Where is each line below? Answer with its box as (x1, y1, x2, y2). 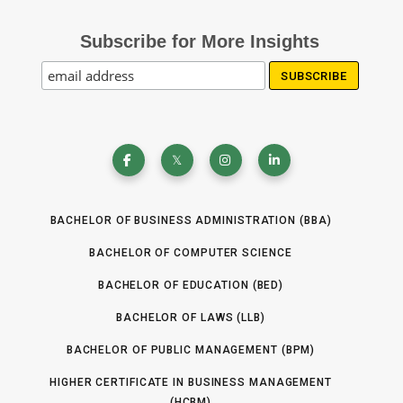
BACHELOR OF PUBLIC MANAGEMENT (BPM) (66, 344, 316, 356)
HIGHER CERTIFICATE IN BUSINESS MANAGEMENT (49, 376, 332, 389)
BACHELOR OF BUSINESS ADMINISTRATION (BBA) (49, 214, 332, 227)
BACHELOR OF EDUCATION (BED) (97, 279, 284, 291)
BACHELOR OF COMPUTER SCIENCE (89, 246, 292, 259)
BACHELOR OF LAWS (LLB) (116, 311, 265, 324)
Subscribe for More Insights (79, 31, 319, 51)
